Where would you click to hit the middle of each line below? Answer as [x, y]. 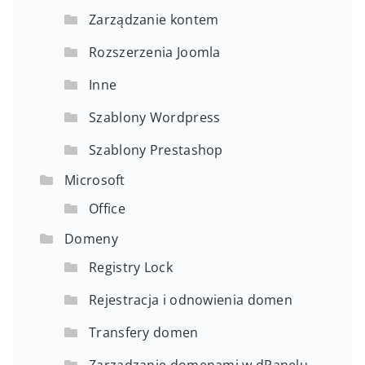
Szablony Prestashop [156, 150]
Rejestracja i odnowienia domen [191, 300]
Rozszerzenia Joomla [155, 53]
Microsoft [95, 180]
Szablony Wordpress [155, 118]
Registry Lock [131, 268]
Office [107, 209]
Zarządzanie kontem [154, 20]
